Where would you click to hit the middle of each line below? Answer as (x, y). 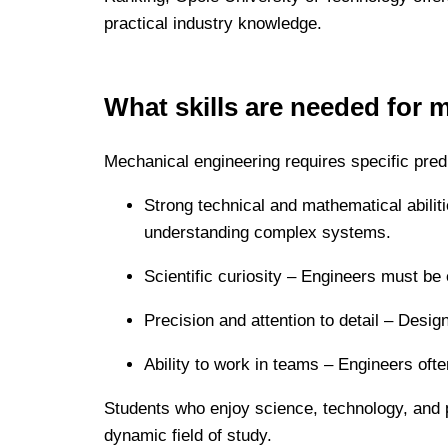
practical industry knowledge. (213, 23)
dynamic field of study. (188, 435)
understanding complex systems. (267, 232)
